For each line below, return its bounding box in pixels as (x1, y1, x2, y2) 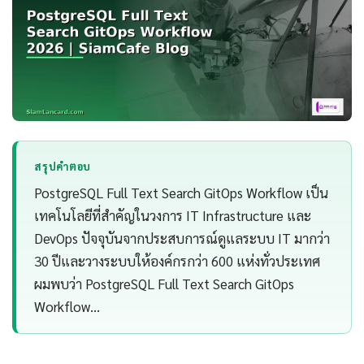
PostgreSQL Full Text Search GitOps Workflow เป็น (34, 184, 329, 202)
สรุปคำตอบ (34, 159, 91, 173)
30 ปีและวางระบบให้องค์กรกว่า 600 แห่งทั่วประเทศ (34, 252, 321, 271)
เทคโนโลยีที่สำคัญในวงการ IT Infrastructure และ (34, 206, 312, 225)
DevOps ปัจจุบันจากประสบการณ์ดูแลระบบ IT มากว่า (34, 229, 331, 248)
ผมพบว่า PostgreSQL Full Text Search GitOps (34, 275, 295, 293)
